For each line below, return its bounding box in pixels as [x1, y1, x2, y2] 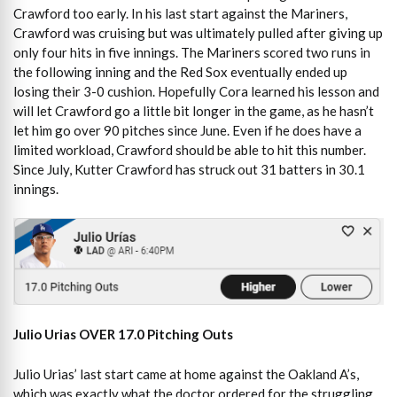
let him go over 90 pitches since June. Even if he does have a [13, 121, 362, 138]
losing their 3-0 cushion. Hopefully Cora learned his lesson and [13, 82, 379, 99]
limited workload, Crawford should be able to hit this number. [13, 141, 366, 158]
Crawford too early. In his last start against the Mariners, [13, 4, 347, 21]
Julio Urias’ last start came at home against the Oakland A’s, [13, 365, 359, 382]
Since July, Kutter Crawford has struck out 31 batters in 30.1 [13, 160, 365, 177]
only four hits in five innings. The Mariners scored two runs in [13, 43, 370, 60]
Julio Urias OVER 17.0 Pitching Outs [13, 326, 233, 343]
